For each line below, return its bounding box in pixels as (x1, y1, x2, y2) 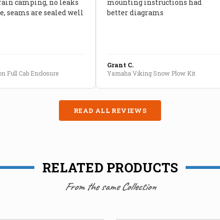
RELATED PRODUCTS (42, 159, 178, 176)
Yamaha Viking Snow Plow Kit (107, 69, 195, 77)
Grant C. (107, 60, 134, 69)
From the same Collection (64, 179, 156, 193)
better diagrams (107, 7, 164, 17)
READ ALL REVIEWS (73, 106, 147, 115)
